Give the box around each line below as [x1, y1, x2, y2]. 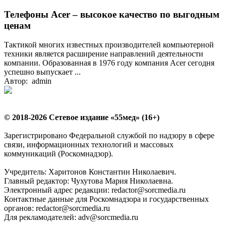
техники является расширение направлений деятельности [4, 49, 203, 59]
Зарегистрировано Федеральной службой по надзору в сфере [4, 131, 214, 140]
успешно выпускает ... [4, 68, 81, 77]
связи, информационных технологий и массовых [4, 140, 174, 149]
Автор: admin [4, 77, 51, 86]
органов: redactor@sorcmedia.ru [4, 204, 110, 213]
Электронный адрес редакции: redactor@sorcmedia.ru [4, 186, 186, 195]
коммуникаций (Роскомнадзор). [4, 149, 113, 158]
